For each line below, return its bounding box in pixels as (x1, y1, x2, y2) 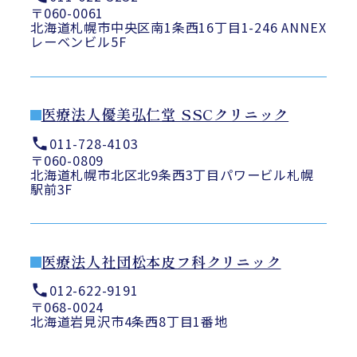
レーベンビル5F (29, 32, 127, 52)
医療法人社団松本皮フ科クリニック (41, 250, 281, 272)
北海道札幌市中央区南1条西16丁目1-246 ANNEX (29, 18, 327, 37)
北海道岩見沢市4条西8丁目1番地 (29, 312, 228, 331)
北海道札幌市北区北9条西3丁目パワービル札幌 (29, 164, 314, 184)
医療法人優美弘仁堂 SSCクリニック (41, 104, 289, 125)
